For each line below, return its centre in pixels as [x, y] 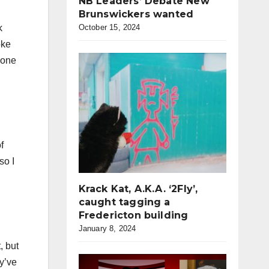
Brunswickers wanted [136, 14]
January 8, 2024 [107, 228]
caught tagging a [124, 202]
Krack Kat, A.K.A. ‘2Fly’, [138, 189]
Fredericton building [133, 215]
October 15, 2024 [109, 27]
